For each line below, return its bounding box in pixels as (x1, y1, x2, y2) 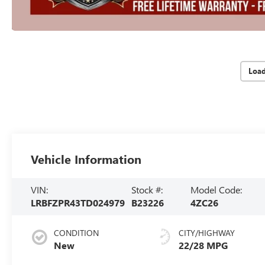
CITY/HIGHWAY (179, 227, 235, 239)
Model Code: (190, 183, 242, 196)
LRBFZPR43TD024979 (31, 196, 125, 209)
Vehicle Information (31, 151, 142, 167)
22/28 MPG (179, 239, 228, 252)
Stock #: (131, 183, 163, 196)
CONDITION (54, 227, 99, 239)
